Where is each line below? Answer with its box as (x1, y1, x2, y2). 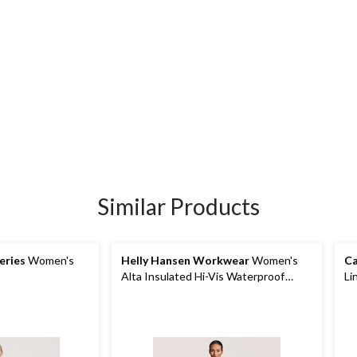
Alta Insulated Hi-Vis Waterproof (121, 269, 285, 283)
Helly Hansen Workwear (121, 253, 249, 267)
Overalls (121, 285, 163, 299)
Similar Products (97, 193, 260, 220)
